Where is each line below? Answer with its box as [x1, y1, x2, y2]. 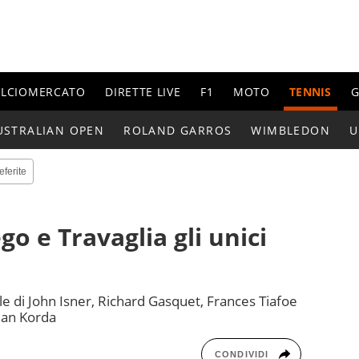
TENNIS [289, 83, 332, 99]
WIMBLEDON [251, 122, 331, 138]
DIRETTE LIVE [105, 83, 181, 99]
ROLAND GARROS [123, 122, 232, 138]
